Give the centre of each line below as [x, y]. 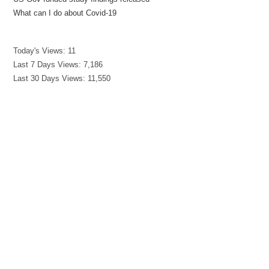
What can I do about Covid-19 [65, 13]
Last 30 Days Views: [51, 79]
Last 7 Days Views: [49, 65]
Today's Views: [41, 51]
